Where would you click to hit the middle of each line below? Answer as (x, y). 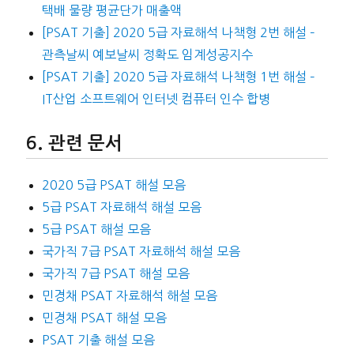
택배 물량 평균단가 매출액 (111, 11)
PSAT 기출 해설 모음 (98, 339)
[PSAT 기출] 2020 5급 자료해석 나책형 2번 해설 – (178, 33)
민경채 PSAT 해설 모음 (104, 317)
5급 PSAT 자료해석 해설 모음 (121, 207)
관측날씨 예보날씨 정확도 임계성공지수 (147, 55)
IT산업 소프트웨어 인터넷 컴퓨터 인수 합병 (156, 99)
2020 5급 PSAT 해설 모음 (113, 185)
